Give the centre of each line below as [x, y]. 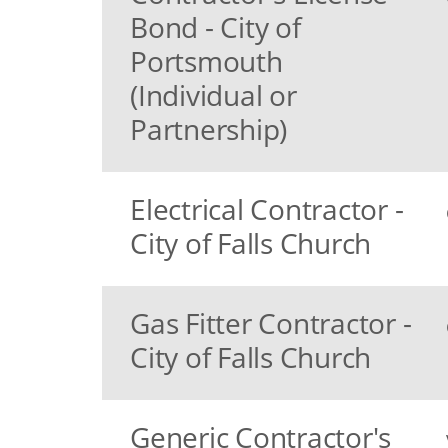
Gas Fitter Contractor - [271, 323]
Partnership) [208, 129]
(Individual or [213, 95]
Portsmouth [206, 61]
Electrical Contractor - [267, 209]
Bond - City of [215, 27]
